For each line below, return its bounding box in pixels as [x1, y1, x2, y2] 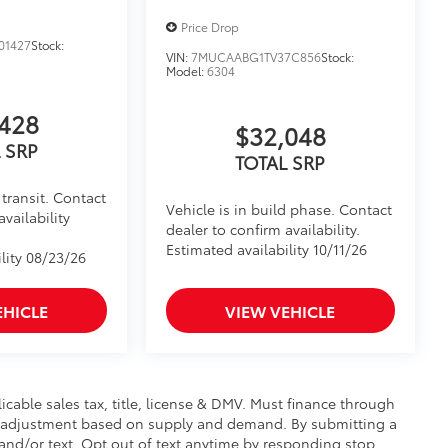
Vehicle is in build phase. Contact [166, 199, 393, 220]
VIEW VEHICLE [225, 298, 336, 322]
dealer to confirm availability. [166, 219, 361, 240]
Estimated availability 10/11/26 [166, 239, 368, 260]
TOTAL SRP [235, 149, 326, 176]
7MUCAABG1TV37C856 [191, 48, 322, 66]
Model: [166, 62, 208, 80]
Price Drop [181, 18, 240, 36]
